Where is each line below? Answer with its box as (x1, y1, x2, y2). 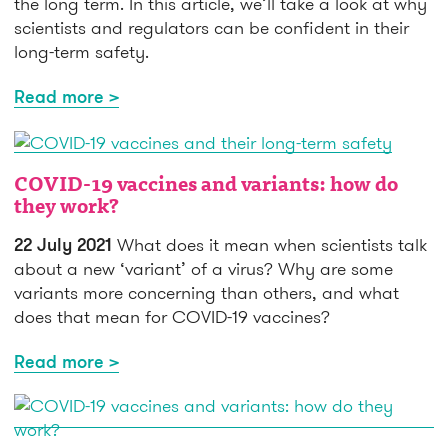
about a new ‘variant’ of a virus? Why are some (14, 257, 393, 281)
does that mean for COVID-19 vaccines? (14, 305, 330, 329)
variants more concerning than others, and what (14, 281, 399, 305)
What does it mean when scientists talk (112, 233, 427, 257)
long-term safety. (14, 39, 149, 63)
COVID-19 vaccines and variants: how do (14, 176, 398, 197)
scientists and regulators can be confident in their (14, 15, 409, 39)
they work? (14, 198, 119, 219)
